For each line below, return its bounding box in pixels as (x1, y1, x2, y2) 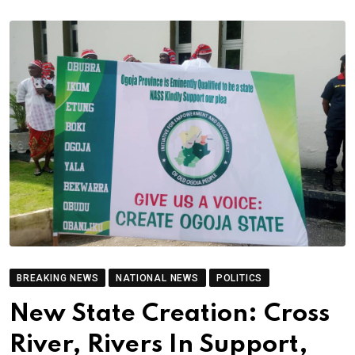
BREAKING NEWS (17, 273, 99, 284)
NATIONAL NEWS (116, 273, 199, 284)
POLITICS (216, 273, 263, 284)
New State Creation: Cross (10, 302, 330, 326)
